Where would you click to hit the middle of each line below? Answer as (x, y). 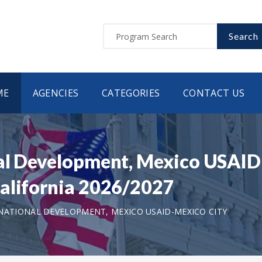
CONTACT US (214, 93)
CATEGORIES (131, 93)
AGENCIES (56, 93)
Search (244, 36)
